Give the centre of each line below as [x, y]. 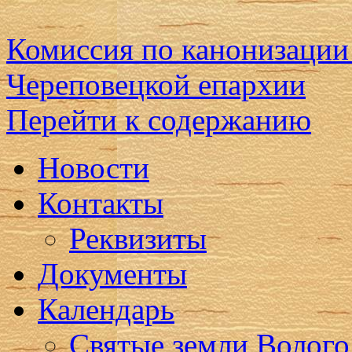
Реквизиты [138, 238]
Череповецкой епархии [156, 84]
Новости [93, 168]
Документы [112, 274]
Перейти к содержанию [159, 120]
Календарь [106, 309]
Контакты [101, 203]
